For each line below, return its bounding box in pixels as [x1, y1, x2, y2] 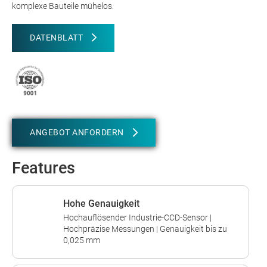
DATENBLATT [30, 32, 83, 42]
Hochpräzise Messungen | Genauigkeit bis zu [63, 223, 227, 234]
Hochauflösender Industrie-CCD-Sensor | [63, 212, 212, 222]
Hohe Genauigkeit [63, 197, 139, 209]
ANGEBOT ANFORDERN [30, 128, 124, 138]
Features [12, 158, 75, 178]
